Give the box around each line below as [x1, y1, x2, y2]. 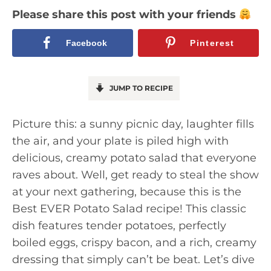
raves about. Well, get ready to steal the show [12, 168, 259, 181]
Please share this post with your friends [12, 8, 239, 21]
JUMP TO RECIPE [107, 83, 173, 93]
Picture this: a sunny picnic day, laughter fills [12, 117, 254, 131]
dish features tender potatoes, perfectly [12, 218, 226, 232]
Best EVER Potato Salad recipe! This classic [12, 201, 246, 215]
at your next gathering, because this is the [12, 184, 241, 198]
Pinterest [190, 38, 235, 48]
